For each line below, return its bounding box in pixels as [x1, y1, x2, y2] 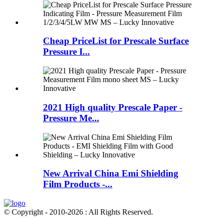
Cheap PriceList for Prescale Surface [43, 36, 189, 46]
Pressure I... [43, 46, 90, 57]
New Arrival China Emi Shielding [43, 168, 178, 179]
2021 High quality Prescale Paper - [43, 102, 182, 112]
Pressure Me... [43, 112, 99, 123]
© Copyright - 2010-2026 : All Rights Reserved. [4, 207, 153, 216]
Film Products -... [43, 179, 112, 190]
